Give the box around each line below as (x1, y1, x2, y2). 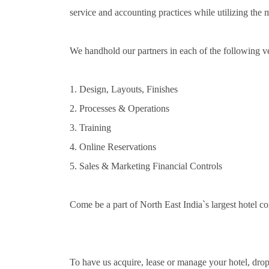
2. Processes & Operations (69, 103, 169, 113)
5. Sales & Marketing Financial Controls (69, 161, 222, 171)
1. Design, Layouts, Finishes (69, 84, 178, 94)
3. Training (69, 122, 111, 133)
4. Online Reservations (69, 142, 156, 152)
